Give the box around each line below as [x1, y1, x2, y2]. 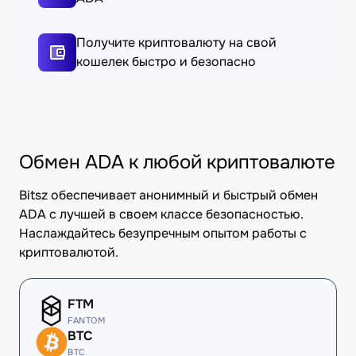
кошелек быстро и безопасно [76, 53, 256, 70]
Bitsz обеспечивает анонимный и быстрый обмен [19, 187, 318, 203]
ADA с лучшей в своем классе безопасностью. [19, 206, 304, 222]
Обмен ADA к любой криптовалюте [19, 150, 335, 174]
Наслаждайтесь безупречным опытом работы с [19, 225, 307, 242]
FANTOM [68, 315, 106, 326]
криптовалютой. [19, 244, 118, 261]
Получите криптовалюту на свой [76, 34, 277, 51]
